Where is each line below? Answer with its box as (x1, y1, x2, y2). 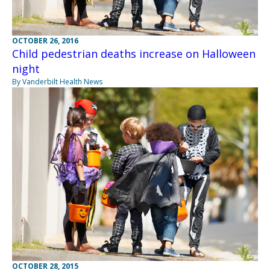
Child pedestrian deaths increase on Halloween (12, 46, 256, 61)
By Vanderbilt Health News (12, 77, 102, 87)
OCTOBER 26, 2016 (12, 36, 78, 46)
